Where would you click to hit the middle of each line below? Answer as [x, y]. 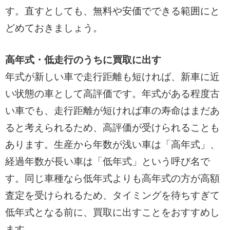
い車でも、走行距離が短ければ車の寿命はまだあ [112, 110]
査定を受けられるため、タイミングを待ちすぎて [112, 195]
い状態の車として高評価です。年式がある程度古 [112, 93]
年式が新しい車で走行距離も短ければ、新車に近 [112, 76]
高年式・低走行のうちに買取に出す [83, 60]
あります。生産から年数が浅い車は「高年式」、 [112, 144]
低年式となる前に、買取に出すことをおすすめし [112, 212]
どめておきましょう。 [54, 28]
